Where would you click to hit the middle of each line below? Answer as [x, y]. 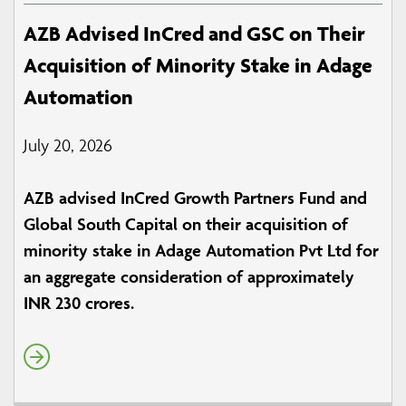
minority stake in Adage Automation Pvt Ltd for [201, 251]
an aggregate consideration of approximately [189, 277]
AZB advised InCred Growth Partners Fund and [195, 198]
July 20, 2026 [68, 145]
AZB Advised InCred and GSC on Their [194, 34]
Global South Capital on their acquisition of [186, 224]
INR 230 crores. [79, 303]
